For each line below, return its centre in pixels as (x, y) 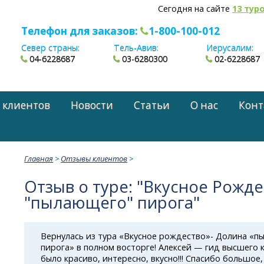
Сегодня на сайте (195, 9)
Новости (92, 105)
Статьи (152, 105)
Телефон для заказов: (80, 31)
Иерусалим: (230, 48)
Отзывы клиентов (94, 158)
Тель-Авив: (136, 48)
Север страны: (50, 48)
